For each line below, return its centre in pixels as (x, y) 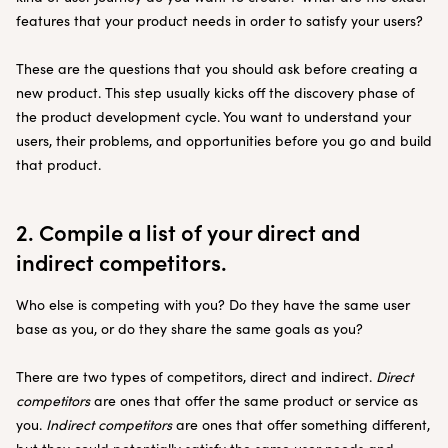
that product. (58, 164)
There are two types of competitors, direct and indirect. (196, 376)
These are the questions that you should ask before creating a (217, 68)
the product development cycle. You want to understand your (213, 116)
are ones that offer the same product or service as (254, 400)
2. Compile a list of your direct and (188, 232)
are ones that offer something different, (301, 424)
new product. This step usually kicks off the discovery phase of (215, 92)
